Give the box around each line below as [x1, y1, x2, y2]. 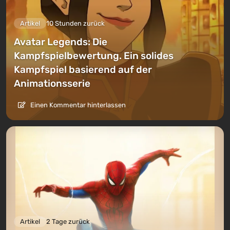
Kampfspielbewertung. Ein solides [14, 50, 174, 62]
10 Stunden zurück [46, 20, 105, 28]
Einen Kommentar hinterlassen [29, 101, 126, 109]
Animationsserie [14, 78, 90, 90]
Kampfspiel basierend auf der [14, 64, 152, 76]
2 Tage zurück [46, 218, 90, 226]
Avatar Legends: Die [14, 36, 107, 48]
